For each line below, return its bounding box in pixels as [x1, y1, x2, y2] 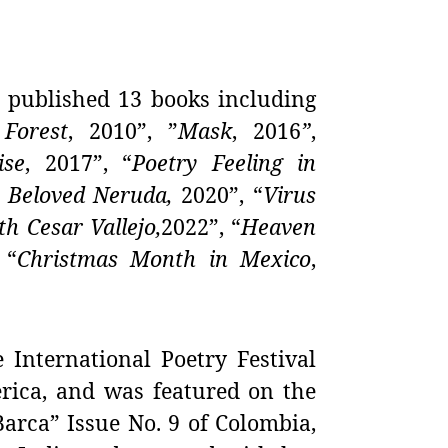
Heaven [241, 212, 317, 242]
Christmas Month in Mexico [16, 244, 311, 274]
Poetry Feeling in [132, 148, 317, 178]
